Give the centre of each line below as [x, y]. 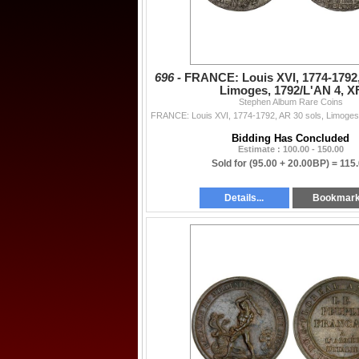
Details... [244, 198]
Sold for [230, 163]
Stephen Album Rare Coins [290, 101]
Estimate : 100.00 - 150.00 [290, 149]
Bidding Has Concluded [290, 138]
